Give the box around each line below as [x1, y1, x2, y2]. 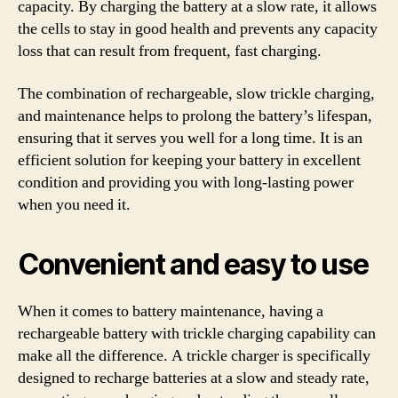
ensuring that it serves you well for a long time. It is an [18, 127, 362, 148]
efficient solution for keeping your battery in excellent [18, 149, 361, 171]
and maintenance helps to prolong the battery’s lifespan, [18, 105, 372, 126]
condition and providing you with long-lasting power [18, 171, 354, 193]
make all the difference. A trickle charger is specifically [18, 345, 370, 366]
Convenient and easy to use [18, 246, 369, 282]
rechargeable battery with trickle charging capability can [18, 322, 376, 344]
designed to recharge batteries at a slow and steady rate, [18, 367, 370, 388]
